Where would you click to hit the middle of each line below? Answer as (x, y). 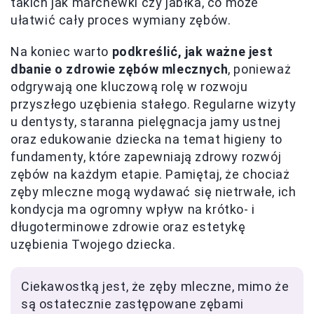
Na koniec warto (61, 52)
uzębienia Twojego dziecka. (93, 245)
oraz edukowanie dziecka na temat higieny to (146, 139)
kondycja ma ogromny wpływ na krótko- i (133, 210)
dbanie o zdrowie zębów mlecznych (120, 69)
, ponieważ (260, 69)
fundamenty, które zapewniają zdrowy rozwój (146, 157)
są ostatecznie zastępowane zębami (132, 304)
